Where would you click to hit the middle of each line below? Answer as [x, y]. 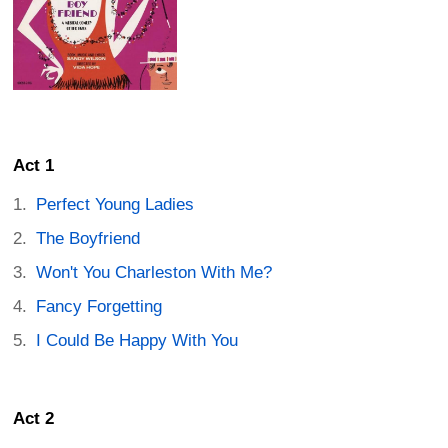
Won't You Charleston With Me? [154, 273]
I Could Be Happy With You [137, 341]
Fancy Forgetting [99, 307]
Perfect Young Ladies [115, 205]
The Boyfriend [88, 239]
